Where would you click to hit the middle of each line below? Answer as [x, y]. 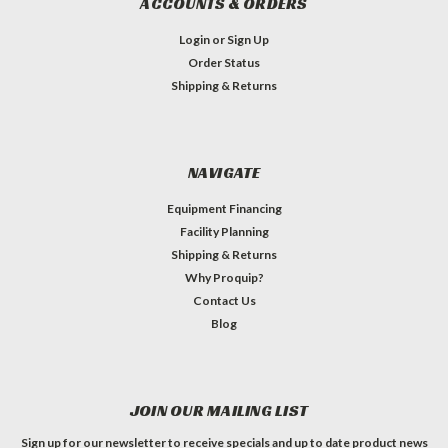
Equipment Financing [224, 208]
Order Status [224, 62]
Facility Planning [224, 231]
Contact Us [224, 300]
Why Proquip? [224, 277]
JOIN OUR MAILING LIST [219, 410]
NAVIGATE [224, 172]
